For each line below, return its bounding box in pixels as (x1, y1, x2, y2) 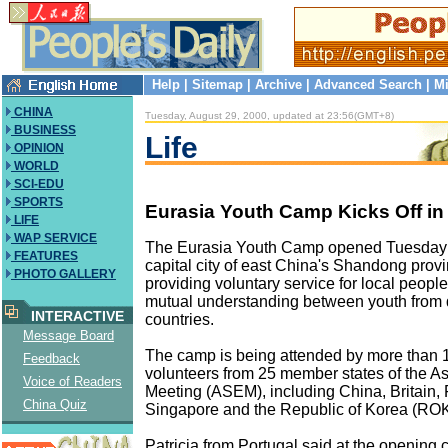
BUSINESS (11, 123, 76, 137)
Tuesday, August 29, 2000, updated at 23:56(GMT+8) (145, 110, 394, 121)
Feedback (23, 351, 80, 366)
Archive (255, 77, 302, 92)
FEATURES (11, 249, 78, 263)
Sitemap (192, 77, 243, 92)
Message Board (23, 328, 114, 343)
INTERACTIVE (23, 308, 124, 324)
